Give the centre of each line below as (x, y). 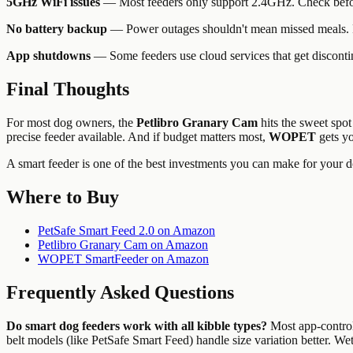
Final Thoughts (68, 89)
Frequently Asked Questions (120, 292)
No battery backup (57, 29)
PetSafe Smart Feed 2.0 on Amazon (126, 231)
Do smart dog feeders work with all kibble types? (137, 325)
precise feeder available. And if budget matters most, (137, 137)
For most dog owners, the (71, 123)
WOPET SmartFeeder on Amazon (123, 259)
